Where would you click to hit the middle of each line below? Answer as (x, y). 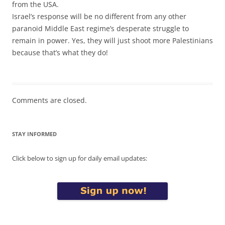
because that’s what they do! (60, 52)
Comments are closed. (49, 100)
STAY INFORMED (34, 134)
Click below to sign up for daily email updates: (80, 158)
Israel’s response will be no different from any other (99, 16)
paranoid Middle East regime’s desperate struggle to (100, 28)
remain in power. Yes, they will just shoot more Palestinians (113, 40)
